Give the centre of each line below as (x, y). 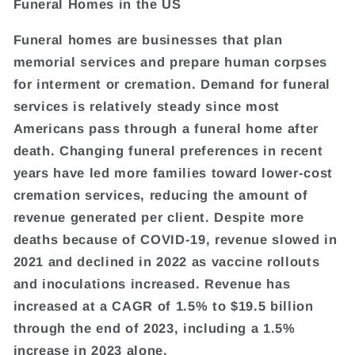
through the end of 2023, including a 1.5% (154, 328)
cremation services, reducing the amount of (160, 195)
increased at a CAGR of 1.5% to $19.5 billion (163, 305)
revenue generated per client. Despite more (158, 217)
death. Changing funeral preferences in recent (168, 150)
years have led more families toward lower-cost (173, 172)
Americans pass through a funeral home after (166, 128)
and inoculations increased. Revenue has (152, 283)
